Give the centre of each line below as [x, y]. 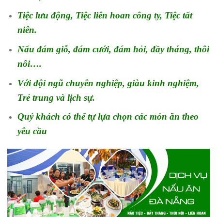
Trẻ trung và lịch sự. [57, 97]
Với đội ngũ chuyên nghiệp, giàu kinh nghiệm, [108, 83]
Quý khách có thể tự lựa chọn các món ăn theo [108, 117]
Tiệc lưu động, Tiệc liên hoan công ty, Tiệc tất [105, 15]
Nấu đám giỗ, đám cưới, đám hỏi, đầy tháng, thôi [113, 49]
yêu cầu [32, 131]
